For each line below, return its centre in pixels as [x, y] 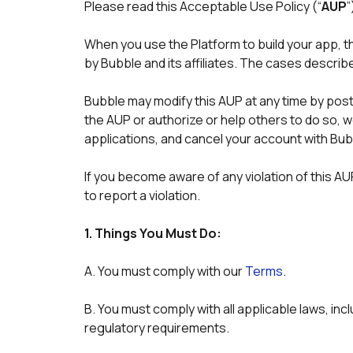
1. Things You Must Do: [153, 233]
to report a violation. [143, 195]
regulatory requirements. [158, 328]
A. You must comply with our [165, 271]
